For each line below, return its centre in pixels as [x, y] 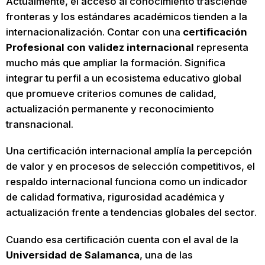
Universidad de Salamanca [72, 255]
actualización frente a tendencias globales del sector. [131, 213]
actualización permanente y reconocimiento [110, 109]
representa [221, 47]
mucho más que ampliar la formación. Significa [115, 62]
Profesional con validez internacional [100, 47]
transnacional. [39, 124]
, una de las [166, 255]
